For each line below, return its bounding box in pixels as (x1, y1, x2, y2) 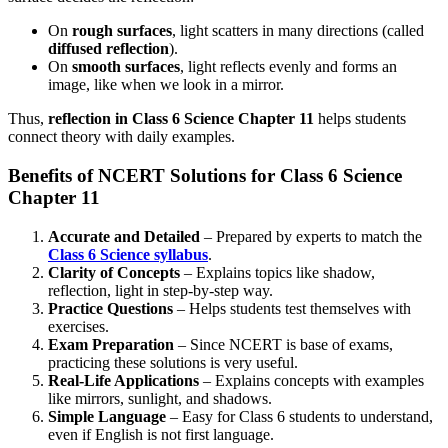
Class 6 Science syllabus (48, 245, 208, 263)
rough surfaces (72, 22, 172, 40)
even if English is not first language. (48, 425, 274, 443)
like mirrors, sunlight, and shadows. (48, 389, 272, 407)
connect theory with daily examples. (8, 128, 235, 146)
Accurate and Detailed (48, 227, 200, 245)
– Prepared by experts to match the (200, 227, 422, 245)
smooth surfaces (72, 58, 180, 76)
